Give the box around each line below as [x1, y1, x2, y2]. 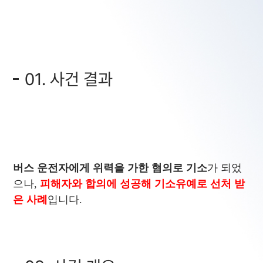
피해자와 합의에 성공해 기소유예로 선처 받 [40, 178, 245, 190]
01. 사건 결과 [25, 69, 113, 89]
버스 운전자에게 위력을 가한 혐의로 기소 [13, 162, 208, 174]
